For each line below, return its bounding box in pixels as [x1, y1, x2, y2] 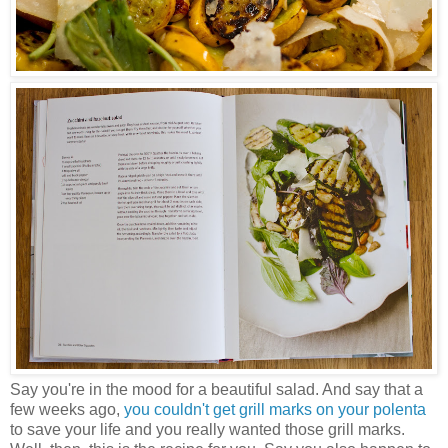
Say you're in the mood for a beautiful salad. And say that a [10, 381, 423, 399]
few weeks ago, [10, 401, 124, 419]
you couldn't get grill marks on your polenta [124, 401, 426, 419]
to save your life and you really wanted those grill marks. [10, 421, 405, 439]
